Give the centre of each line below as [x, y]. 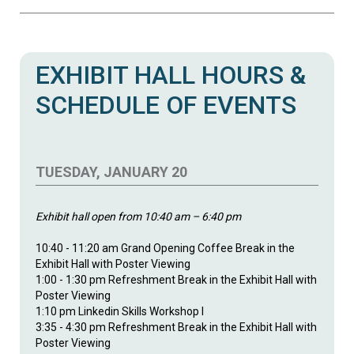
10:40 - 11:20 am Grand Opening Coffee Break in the [165, 248]
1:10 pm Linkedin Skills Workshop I [120, 311]
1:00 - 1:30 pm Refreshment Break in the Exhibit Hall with [176, 279]
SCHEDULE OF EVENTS [166, 105]
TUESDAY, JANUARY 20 [111, 171]
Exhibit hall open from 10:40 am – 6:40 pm [138, 216]
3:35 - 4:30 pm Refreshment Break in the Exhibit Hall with [176, 327]
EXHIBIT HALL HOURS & [171, 75]
